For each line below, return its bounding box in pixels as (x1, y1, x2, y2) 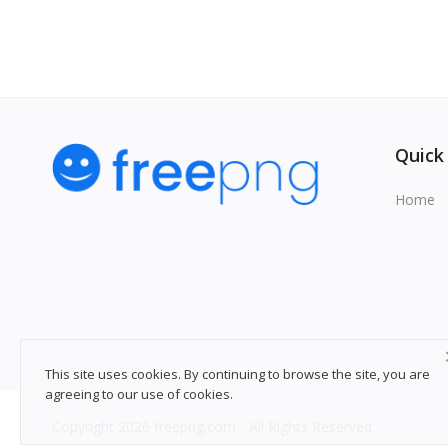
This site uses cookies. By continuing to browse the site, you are (45, 365, 430, 383)
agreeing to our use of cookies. (45, 385, 233, 403)
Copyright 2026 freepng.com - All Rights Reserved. (52, 417, 375, 437)
